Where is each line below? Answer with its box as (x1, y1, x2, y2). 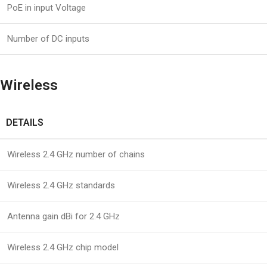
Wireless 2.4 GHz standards (7, 180, 115, 191)
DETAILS (6, 117, 44, 129)
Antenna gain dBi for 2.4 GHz (7, 211, 120, 222)
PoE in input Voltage (7, 2, 86, 14)
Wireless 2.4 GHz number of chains (7, 149, 145, 160)
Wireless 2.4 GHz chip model (7, 242, 119, 253)
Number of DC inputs (7, 33, 89, 45)
